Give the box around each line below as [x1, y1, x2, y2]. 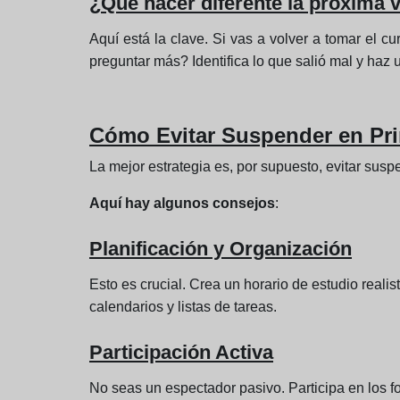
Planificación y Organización [89, 237, 352, 261]
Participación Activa [89, 341, 273, 364]
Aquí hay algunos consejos [89, 196, 275, 212]
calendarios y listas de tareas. [89, 299, 277, 315]
